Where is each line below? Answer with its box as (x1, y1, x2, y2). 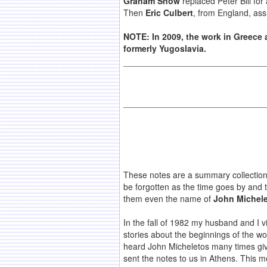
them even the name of (123, 193, 213, 205)
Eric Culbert (145, 7, 193, 19)
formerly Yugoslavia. (123, 42, 206, 55)
